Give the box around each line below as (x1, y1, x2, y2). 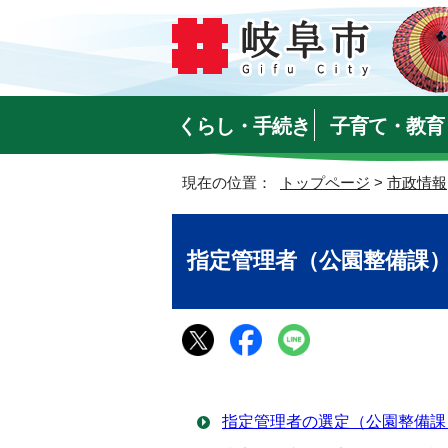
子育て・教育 (329, 115, 444, 137)
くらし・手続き (177, 115, 311, 137)
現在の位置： (182, 174, 280, 191)
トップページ (280, 174, 370, 191)
